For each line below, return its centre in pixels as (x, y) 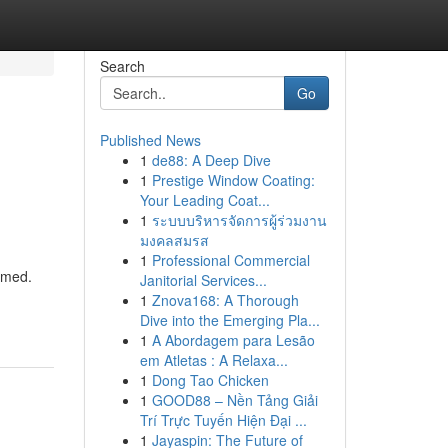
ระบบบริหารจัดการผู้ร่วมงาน (239, 220)
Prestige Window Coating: (233, 180)
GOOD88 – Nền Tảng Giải (234, 400)
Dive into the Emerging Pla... (229, 320)
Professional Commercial (230, 260)
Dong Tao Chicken (210, 380)
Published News (150, 140)
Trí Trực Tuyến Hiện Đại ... (223, 420)
